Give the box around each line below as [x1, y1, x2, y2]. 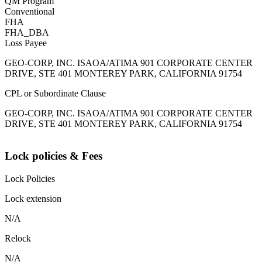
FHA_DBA [5, 27, 49, 38]
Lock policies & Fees [5, 150, 102, 163]
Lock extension [5, 193, 61, 204]
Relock [5, 233, 31, 243]
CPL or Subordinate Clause [5, 88, 106, 99]
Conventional [5, 6, 54, 17]
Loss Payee [5, 38, 47, 49]
